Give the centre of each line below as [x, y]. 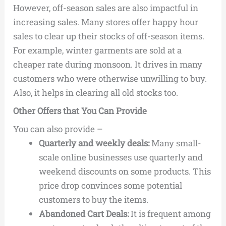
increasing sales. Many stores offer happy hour [106, 22]
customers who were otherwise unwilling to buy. [110, 79]
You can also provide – [58, 129]
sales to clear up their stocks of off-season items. [109, 36]
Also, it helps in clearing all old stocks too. [96, 93]
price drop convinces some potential [111, 186]
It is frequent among [170, 214]
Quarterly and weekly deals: [94, 143]
